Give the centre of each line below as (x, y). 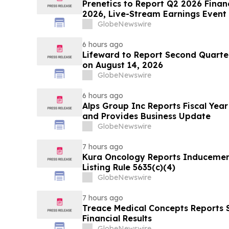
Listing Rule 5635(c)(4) (129, 167)
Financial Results (117, 219)
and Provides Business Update (146, 116)
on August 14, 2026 (122, 65)
